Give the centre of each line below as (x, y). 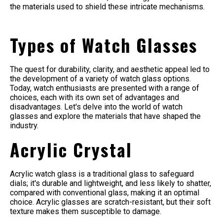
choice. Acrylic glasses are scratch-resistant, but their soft (110, 202)
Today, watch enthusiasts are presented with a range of (105, 88)
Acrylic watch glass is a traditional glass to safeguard (102, 174)
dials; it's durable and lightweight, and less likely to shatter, (110, 183)
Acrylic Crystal (74, 149)
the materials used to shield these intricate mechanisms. (108, 7)
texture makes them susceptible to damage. (87, 211)
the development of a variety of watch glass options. (100, 79)
